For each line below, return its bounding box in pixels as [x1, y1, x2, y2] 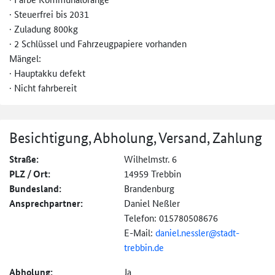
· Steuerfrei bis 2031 [9, 7, 89, 21]
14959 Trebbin [123, 167, 181, 180]
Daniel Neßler [123, 196, 180, 210]
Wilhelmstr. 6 [123, 152, 177, 166]
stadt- [216, 226, 239, 239]
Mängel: [9, 52, 41, 65]
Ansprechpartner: [9, 196, 83, 211]
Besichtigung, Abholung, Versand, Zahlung [9, 129, 262, 147]
